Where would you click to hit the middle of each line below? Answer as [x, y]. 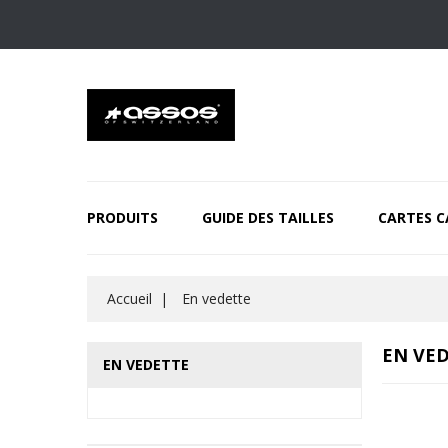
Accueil [129, 298]
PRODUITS [122, 217]
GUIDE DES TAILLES [268, 217]
